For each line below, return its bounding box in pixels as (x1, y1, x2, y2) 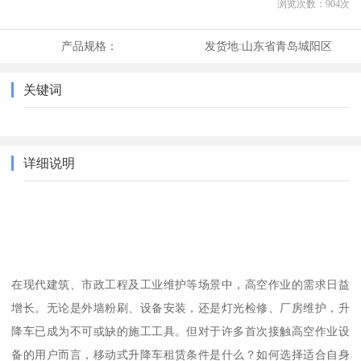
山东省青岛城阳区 (241, 39, 332, 53)
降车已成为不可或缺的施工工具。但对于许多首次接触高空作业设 (11, 324, 350, 338)
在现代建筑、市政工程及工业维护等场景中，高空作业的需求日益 (11, 277, 350, 291)
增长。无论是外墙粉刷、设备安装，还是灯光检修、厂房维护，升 (11, 301, 350, 314)
